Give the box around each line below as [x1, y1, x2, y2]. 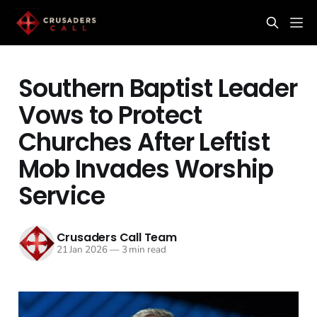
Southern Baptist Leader [18, 71, 298, 105]
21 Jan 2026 [56, 243, 108, 257]
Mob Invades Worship [18, 151, 274, 186]
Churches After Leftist [18, 125, 270, 159]
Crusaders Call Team [56, 229, 177, 246]
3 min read [119, 243, 166, 257]
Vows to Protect [18, 98, 202, 132]
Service [18, 178, 105, 213]
